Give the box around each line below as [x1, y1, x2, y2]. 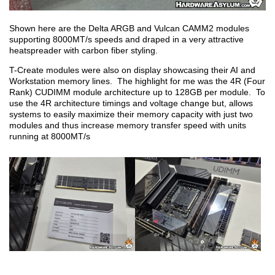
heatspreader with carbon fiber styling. [9, 45, 158, 55]
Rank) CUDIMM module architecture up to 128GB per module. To [9, 87, 265, 97]
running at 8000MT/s [9, 131, 90, 141]
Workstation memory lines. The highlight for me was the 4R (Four [9, 76, 265, 86]
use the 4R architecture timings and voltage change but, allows [9, 98, 253, 108]
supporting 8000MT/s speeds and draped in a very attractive [9, 34, 244, 44]
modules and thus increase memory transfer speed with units [9, 120, 246, 130]
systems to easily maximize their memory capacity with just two [9, 109, 253, 119]
